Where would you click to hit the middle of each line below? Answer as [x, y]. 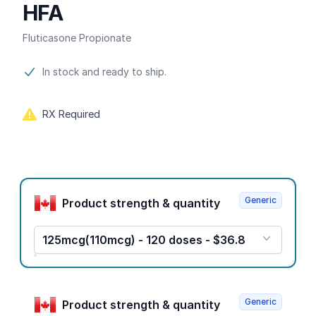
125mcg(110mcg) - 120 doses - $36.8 [144, 240]
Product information [78, 72]
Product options [66, 185]
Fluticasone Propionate [77, 38]
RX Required [71, 114]
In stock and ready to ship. [104, 72]
